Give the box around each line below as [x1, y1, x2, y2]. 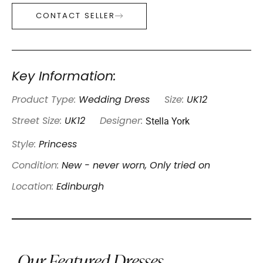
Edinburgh [56, 182, 104, 192]
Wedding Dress [79, 95, 150, 105]
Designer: [100, 116, 143, 126]
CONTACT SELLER [36, 12, 115, 20]
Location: [12, 182, 56, 192]
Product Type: [12, 95, 79, 105]
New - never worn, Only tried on [62, 161, 210, 171]
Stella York [146, 115, 190, 127]
